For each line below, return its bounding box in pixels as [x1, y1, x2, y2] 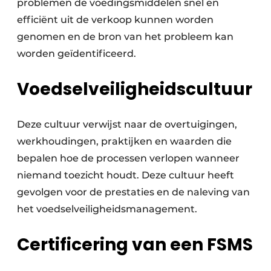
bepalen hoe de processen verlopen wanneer [17, 152, 240, 165]
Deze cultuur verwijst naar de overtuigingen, [17, 119, 237, 131]
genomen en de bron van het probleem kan [17, 31, 233, 43]
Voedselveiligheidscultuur [17, 77, 252, 102]
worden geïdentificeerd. [17, 48, 136, 60]
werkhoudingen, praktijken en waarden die [17, 135, 232, 148]
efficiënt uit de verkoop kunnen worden [17, 14, 214, 26]
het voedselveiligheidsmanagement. [17, 203, 197, 215]
